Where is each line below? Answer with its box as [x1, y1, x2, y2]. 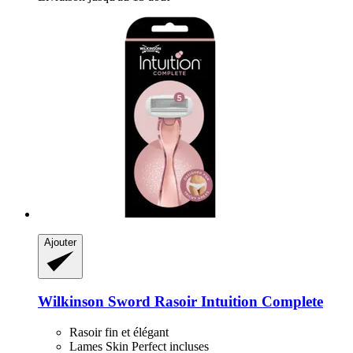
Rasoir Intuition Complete [150, 293, 323, 310]
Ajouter [44, 236, 76, 249]
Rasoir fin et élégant [69, 325, 169, 339]
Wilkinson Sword [38, 293, 150, 310]
